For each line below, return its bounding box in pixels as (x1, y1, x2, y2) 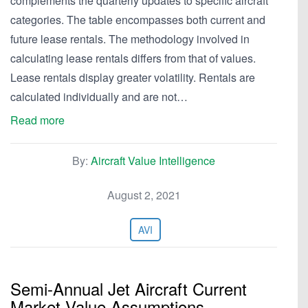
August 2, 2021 (107, 187, 181, 203)
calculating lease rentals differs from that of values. (10, 50, 256, 66)
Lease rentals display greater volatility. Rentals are (10, 69, 255, 85)
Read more (10, 112, 65, 128)
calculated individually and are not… (10, 89, 188, 104)
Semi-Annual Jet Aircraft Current (10, 276, 247, 300)
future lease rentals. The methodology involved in (10, 31, 250, 47)
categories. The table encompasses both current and (10, 12, 265, 27)
